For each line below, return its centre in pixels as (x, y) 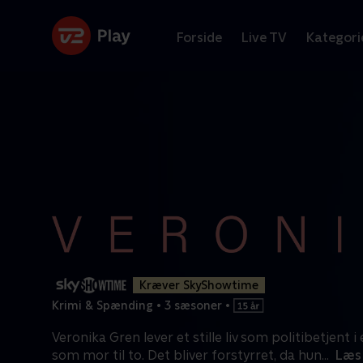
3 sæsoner (193, 305)
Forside (199, 37)
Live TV (264, 37)
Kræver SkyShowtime (199, 285)
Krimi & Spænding (102, 305)
